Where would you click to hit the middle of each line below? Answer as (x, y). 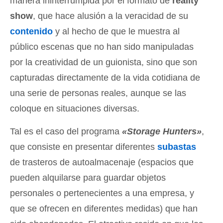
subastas (177, 147)
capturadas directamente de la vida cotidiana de (105, 77)
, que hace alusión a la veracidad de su (111, 16)
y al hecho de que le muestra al (116, 31)
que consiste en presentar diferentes (84, 147)
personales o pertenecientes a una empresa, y (102, 193)
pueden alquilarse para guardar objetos (88, 177)
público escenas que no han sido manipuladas (102, 47)
